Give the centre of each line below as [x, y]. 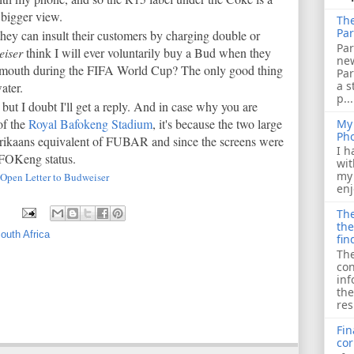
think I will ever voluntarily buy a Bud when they [147, 52]
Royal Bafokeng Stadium [90, 123]
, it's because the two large [217, 123]
